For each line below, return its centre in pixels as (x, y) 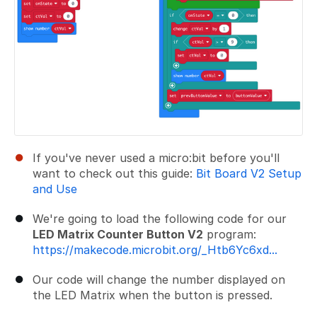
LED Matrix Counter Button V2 (118, 234)
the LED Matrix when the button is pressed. (152, 295)
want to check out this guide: (114, 173)
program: (230, 234)
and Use (55, 189)
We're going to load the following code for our (160, 218)
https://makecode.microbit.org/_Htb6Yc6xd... (155, 249)
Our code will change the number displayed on (159, 279)
